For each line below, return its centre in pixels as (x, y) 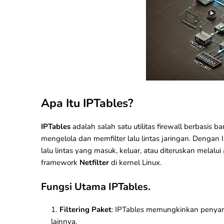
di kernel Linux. (135, 162)
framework (60, 162)
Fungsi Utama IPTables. (96, 187)
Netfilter (94, 162)
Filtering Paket (85, 209)
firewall (169, 126)
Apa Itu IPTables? (87, 103)
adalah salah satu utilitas (114, 126)
